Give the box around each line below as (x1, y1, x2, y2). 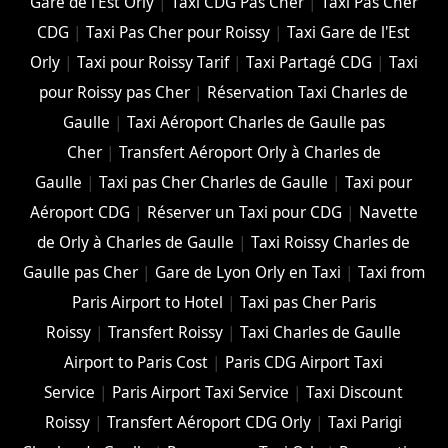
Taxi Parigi (328, 412, 403, 434)
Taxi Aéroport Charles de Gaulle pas (126, 112, 385, 134)
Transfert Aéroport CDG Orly (107, 412, 312, 434)
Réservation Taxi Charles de (207, 82, 409, 104)
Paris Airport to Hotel (71, 292, 223, 314)
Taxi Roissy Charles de (251, 232, 411, 254)
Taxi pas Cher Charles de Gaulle (99, 172, 329, 194)
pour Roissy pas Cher (39, 82, 191, 104)
